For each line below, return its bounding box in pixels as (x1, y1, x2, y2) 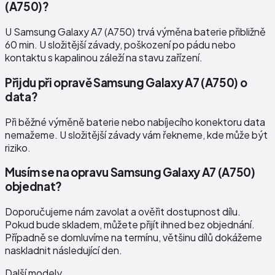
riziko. (5, 141, 31, 154)
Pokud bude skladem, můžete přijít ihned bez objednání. (5, 217, 255, 231)
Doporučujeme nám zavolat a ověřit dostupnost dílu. (5, 204, 241, 218)
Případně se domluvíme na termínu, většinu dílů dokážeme (5, 230, 262, 244)
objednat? (5, 179, 62, 194)
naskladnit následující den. (5, 243, 122, 257)
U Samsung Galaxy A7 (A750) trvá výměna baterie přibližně (5, 25, 266, 39)
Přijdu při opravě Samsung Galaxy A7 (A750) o (5, 75, 247, 90)
